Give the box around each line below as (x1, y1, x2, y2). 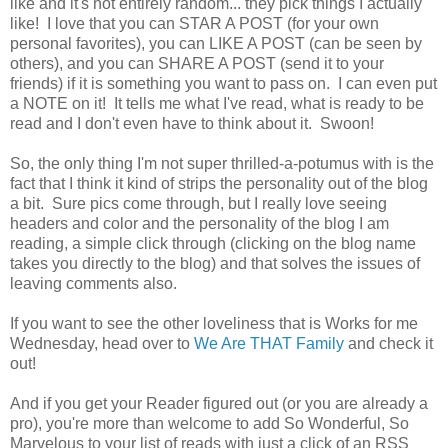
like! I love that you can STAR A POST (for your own (10, 14, 379, 32)
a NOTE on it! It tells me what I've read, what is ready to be (10, 94, 424, 112)
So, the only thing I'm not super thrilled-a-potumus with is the (10, 154, 434, 172)
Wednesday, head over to (10, 334, 194, 352)
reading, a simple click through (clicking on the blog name (10, 234, 416, 252)
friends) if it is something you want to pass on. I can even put (10, 74, 437, 92)
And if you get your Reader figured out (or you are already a (10, 394, 428, 412)
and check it (344, 334, 433, 352)
